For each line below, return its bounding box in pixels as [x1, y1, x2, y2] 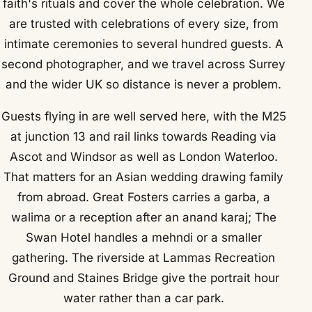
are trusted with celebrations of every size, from [8, 16, 279, 31]
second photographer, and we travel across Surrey [1, 56, 286, 71]
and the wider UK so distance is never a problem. [6, 77, 282, 91]
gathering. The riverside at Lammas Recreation [12, 251, 276, 265]
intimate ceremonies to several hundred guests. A [3, 36, 283, 51]
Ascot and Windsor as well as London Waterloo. [9, 150, 278, 164]
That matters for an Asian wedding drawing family [3, 170, 284, 185]
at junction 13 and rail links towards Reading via [10, 130, 277, 144]
